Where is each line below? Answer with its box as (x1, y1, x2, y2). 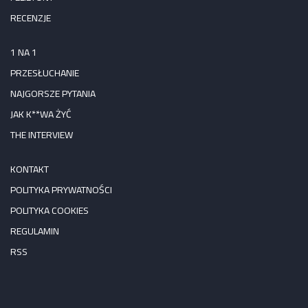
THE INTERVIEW (10, 126, 73, 144)
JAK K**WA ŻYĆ (10, 105, 71, 124)
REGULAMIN (10, 222, 59, 241)
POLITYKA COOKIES (10, 201, 89, 220)
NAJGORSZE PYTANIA (10, 85, 96, 103)
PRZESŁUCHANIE (10, 64, 79, 82)
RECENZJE (10, 9, 51, 27)
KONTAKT (10, 160, 49, 179)
